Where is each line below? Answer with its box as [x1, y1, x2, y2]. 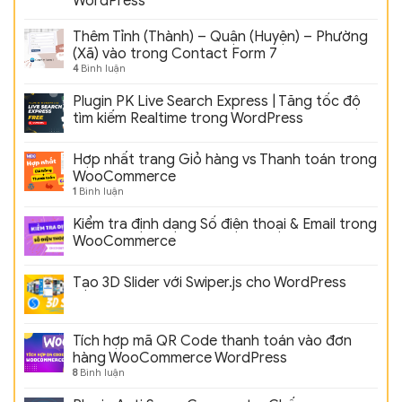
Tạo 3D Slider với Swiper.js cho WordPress [73, 274, 346, 293]
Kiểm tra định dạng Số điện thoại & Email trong [73, 215, 377, 234]
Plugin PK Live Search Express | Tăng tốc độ [73, 92, 361, 111]
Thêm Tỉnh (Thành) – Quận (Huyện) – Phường [73, 28, 368, 47]
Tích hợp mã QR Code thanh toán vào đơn [73, 332, 352, 351]
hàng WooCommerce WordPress [73, 349, 287, 368]
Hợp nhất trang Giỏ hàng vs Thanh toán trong [73, 151, 377, 170]
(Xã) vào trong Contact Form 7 [73, 45, 277, 64]
